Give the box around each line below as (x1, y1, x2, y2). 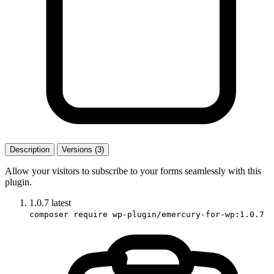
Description (10, 144, 50, 154)
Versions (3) (62, 144, 104, 154)
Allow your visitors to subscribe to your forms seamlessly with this (5, 165, 261, 176)
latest (51, 197, 71, 208)
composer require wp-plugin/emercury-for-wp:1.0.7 (29, 209, 264, 219)
